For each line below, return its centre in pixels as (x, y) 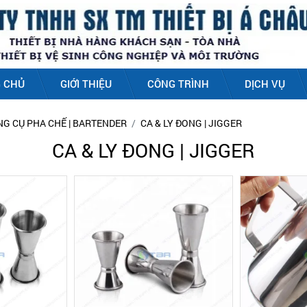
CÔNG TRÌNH (178, 84)
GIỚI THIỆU (86, 84)
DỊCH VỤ (265, 84)
